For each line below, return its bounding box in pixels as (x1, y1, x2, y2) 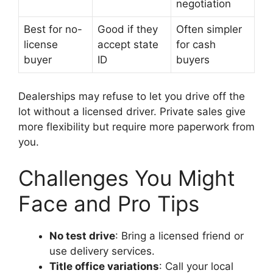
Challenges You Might (18, 165, 235, 191)
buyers (176, 54, 210, 66)
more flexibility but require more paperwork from (18, 120, 255, 133)
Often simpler (176, 23, 242, 35)
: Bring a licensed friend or (115, 230, 244, 242)
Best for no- (24, 23, 82, 35)
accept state (97, 38, 158, 51)
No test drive (49, 230, 115, 242)
